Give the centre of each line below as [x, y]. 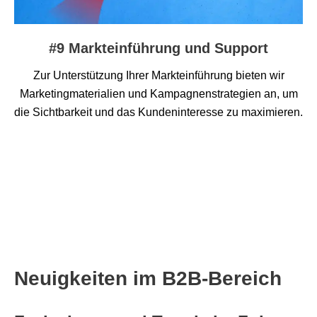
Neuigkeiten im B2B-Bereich [148, 279]
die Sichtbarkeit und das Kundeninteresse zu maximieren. [158, 113]
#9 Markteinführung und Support [158, 48]
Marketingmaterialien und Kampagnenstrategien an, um [158, 94]
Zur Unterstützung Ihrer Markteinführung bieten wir [158, 76]
